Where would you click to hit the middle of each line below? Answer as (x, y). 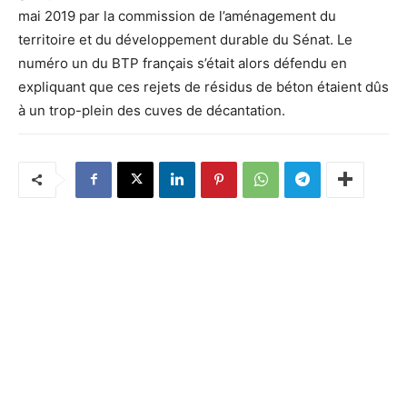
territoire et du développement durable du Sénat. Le (185, 39)
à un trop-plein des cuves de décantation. (152, 110)
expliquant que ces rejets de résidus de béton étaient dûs (203, 86)
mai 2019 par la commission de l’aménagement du (177, 15)
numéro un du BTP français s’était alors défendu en (183, 63)
